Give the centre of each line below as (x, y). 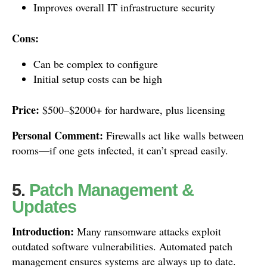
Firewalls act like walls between (173, 135)
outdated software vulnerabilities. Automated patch (122, 246)
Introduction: (43, 231)
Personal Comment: (58, 135)
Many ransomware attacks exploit (148, 231)
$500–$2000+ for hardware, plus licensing (132, 110)
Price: (26, 110)
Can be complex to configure (96, 64)
